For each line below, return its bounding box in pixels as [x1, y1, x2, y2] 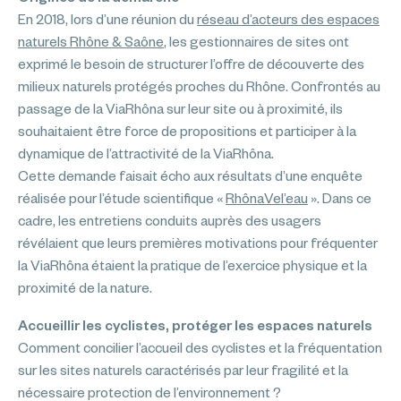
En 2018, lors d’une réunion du [18, 12, 197, 27]
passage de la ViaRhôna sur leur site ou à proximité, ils [18, 101, 343, 116]
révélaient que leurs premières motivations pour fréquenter [18, 235, 378, 251]
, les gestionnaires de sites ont [164, 34, 349, 49]
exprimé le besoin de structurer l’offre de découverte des [18, 56, 364, 72]
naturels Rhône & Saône [18, 34, 164, 49]
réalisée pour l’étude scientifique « [18, 191, 226, 206]
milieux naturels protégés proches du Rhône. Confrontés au [18, 79, 380, 94]
